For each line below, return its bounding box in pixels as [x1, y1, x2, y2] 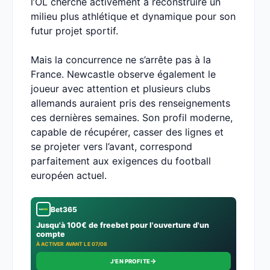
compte [36, 230, 65, 239]
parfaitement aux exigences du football [31, 155, 211, 167]
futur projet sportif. [31, 25, 118, 37]
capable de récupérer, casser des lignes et [31, 126, 224, 138]
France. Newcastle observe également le [31, 68, 216, 80]
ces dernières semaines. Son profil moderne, [31, 111, 233, 124]
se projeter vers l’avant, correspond [31, 140, 192, 152]
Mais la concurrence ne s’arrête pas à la [31, 54, 211, 66]
